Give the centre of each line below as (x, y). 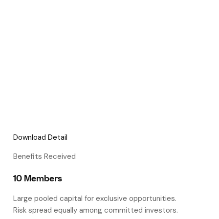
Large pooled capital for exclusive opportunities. (95, 199)
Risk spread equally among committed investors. (96, 210)
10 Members (38, 178)
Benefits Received (44, 157)
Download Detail (40, 138)
